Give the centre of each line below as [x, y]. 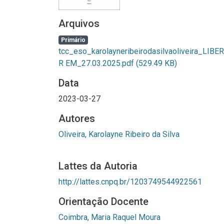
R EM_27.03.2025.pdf [97, 63]
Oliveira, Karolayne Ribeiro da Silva [119, 134]
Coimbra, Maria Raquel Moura [109, 217]
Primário [73, 40]
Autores [77, 118]
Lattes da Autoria [98, 166]
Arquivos [79, 23]
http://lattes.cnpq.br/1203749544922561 [130, 182]
